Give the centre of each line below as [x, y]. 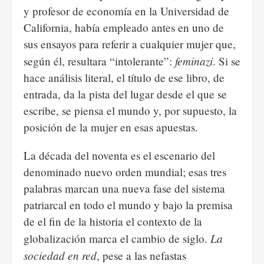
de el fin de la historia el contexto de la [113, 221]
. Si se [227, 61]
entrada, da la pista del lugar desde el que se [125, 94]
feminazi [194, 61]
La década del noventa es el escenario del [119, 155]
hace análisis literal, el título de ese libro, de [124, 77]
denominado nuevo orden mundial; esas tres [125, 172]
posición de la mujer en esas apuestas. [111, 127]
